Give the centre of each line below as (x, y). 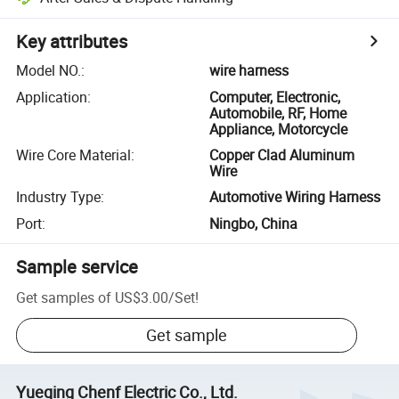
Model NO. (49, 71)
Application (52, 97)
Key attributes (72, 42)
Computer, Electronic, (275, 97)
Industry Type (59, 197)
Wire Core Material (74, 155)
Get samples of (64, 297)
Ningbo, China (254, 223)
